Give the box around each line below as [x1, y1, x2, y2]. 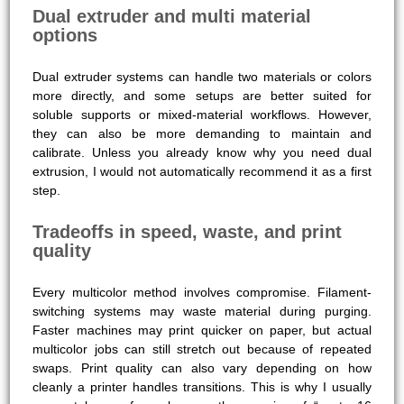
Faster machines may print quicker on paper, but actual [32, 322, 372, 337]
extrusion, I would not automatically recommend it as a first [32, 163, 372, 179]
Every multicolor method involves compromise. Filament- [32, 284, 372, 299]
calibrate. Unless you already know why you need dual [32, 144, 372, 160]
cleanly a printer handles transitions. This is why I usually [32, 379, 372, 394]
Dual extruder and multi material [32, 5, 312, 26]
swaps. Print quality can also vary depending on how [32, 360, 372, 375]
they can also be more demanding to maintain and [32, 125, 372, 141]
